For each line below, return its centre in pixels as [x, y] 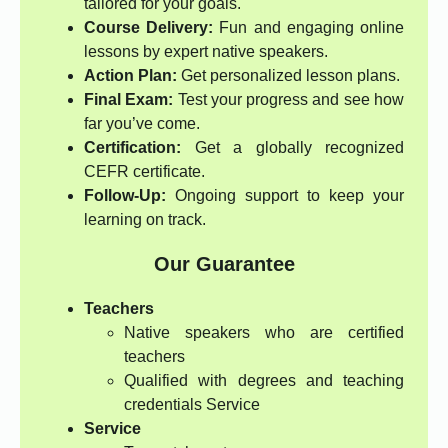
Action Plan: [130, 76]
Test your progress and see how [289, 100]
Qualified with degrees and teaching [264, 381]
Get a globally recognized [292, 148]
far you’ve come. [142, 124]
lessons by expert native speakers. [206, 52]
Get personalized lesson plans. [288, 76]
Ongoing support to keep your [285, 196]
